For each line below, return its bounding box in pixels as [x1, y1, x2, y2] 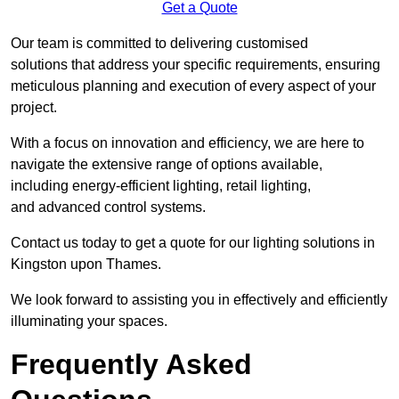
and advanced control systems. [11, 199, 206, 216]
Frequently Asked [11, 348, 252, 381]
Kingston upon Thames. [11, 256, 161, 273]
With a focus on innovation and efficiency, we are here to [11, 135, 364, 151]
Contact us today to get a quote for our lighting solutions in [11, 235, 375, 251]
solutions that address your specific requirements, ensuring [11, 57, 380, 73]
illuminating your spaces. [11, 313, 167, 330]
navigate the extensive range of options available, [11, 157, 322, 173]
